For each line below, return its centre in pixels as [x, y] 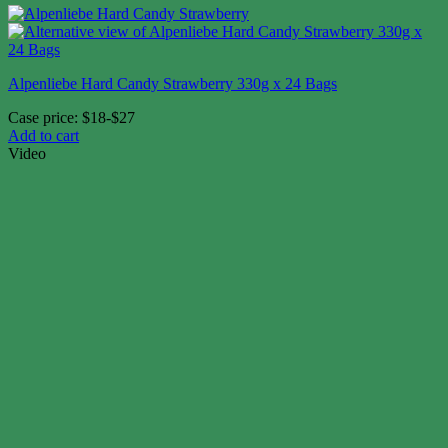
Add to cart [43, 136]
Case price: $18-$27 [71, 118]
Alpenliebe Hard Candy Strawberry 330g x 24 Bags [172, 84]
